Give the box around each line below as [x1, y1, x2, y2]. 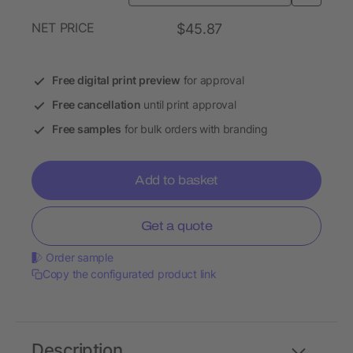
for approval [180, 73, 244, 87]
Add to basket [135, 173, 218, 188]
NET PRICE [32, 20, 95, 36]
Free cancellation [52, 98, 141, 112]
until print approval [140, 98, 236, 112]
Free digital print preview [52, 73, 180, 87]
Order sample [46, 251, 113, 265]
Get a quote [140, 219, 213, 233]
